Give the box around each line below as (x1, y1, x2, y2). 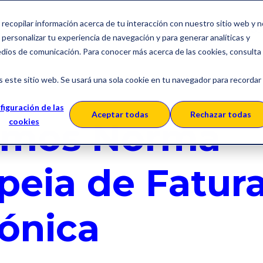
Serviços (42, 23, 85, 35)
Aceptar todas (91, 109, 149, 120)
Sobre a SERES (122, 23, 194, 35)
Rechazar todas (190, 109, 251, 120)
